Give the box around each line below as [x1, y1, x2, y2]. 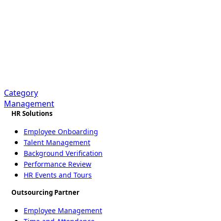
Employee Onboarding [24, 126, 98, 136]
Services [50, 47, 111, 68]
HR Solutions [11, 109, 53, 118]
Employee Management [24, 205, 102, 215]
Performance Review [24, 159, 91, 169]
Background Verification [24, 148, 103, 158]
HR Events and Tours [24, 170, 92, 180]
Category [4, 87, 38, 98]
